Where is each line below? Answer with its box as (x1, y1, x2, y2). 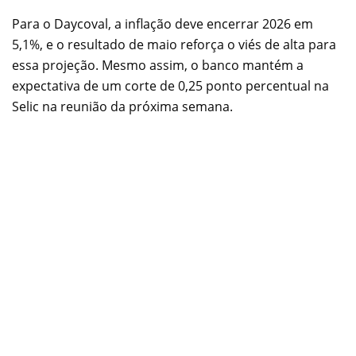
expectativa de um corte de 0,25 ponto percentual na (12, 77, 329, 95)
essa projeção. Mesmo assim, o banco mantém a (12, 56, 304, 75)
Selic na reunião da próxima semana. (12, 98, 233, 116)
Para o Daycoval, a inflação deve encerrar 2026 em (12, 15, 313, 33)
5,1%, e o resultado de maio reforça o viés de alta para (12, 36, 336, 54)
